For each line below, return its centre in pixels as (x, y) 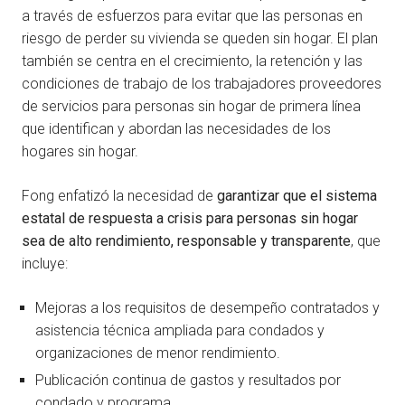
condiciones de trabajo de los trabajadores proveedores (202, 84)
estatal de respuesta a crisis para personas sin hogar (190, 219)
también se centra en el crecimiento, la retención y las (192, 61)
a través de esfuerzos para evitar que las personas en (192, 16)
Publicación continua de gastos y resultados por (188, 381)
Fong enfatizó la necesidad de (119, 196)
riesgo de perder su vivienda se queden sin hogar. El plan (200, 39)
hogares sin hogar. (80, 152)
